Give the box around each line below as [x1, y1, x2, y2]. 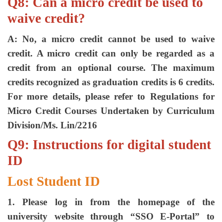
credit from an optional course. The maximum [7, 62, 215, 73]
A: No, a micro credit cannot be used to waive [7, 34, 215, 44]
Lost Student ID [7, 174, 100, 189]
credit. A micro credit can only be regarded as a [7, 48, 215, 58]
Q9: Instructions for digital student [7, 137, 211, 152]
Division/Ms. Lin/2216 [7, 120, 97, 130]
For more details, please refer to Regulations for [7, 91, 215, 102]
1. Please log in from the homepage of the [7, 197, 215, 207]
